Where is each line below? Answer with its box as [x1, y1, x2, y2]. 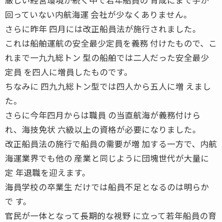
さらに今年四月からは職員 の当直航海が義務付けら [5, 109, 201, 121]
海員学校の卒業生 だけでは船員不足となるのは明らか [5, 180, 209, 193]
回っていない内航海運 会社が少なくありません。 [5, 8, 192, 20]
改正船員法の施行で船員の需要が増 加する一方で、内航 [5, 137, 217, 150]
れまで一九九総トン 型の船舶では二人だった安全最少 [5, 51, 209, 63]
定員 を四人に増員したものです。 [5, 65, 132, 78]
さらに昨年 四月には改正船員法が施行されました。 [5, 22, 201, 35]
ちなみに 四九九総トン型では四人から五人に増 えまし [5, 80, 211, 92]
